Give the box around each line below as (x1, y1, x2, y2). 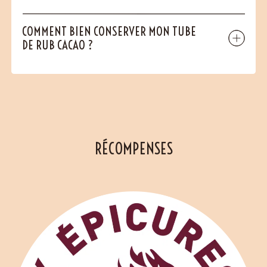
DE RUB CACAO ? (22, 37, 94, 52)
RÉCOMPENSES (94, 138, 173, 159)
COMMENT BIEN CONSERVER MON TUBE (22, 23, 197, 39)
